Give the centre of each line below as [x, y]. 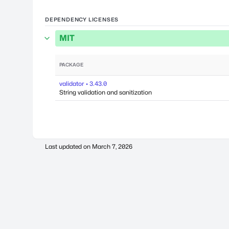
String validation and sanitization [106, 92]
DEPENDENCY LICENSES [82, 19]
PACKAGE [71, 65]
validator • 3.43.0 [83, 84]
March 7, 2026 [112, 146]
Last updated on [68, 146]
